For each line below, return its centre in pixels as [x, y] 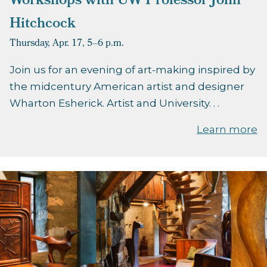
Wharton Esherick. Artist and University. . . [114, 103]
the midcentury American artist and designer [127, 87]
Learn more [227, 130]
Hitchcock [43, 25]
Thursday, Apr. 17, [47, 44]
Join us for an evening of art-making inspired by [132, 70]
